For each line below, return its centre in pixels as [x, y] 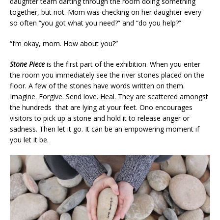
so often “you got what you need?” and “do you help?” [96, 23]
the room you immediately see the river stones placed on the [107, 75]
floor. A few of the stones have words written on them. [97, 85]
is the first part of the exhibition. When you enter [124, 64]
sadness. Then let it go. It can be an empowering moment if [105, 129]
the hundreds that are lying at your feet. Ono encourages [101, 107]
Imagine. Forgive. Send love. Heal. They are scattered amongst [109, 96]
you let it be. [29, 139]
